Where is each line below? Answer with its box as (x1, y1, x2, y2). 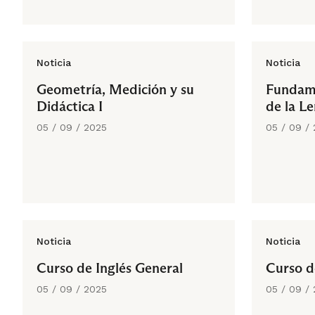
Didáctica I (37, 98, 103, 115)
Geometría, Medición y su (37, 81, 194, 98)
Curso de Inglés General (37, 259, 183, 276)
